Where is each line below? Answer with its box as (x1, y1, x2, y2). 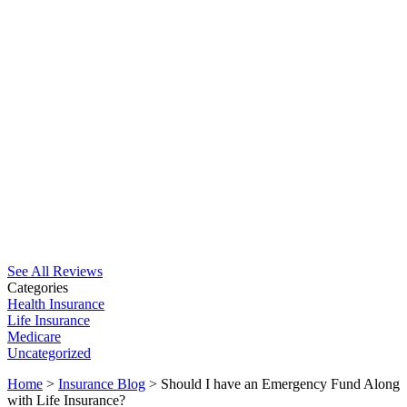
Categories (7, 280, 68, 296)
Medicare (7, 329, 61, 345)
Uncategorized (7, 345, 91, 362)
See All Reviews (7, 263, 103, 280)
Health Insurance (7, 296, 104, 313)
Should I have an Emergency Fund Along (161, 376, 400, 392)
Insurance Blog (58, 376, 145, 392)
